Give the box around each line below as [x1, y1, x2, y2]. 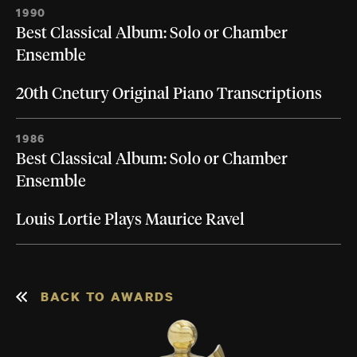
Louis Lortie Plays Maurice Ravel [16, 212, 245, 229]
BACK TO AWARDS [41, 288, 175, 306]
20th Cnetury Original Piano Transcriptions [16, 86, 322, 103]
